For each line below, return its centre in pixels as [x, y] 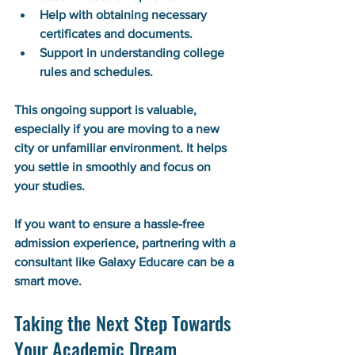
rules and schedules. [96, 71]
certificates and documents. [116, 33]
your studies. [50, 185]
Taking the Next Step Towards [125, 322]
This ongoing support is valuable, [107, 109]
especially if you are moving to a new [118, 128]
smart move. [48, 281]
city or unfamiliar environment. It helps [122, 147]
